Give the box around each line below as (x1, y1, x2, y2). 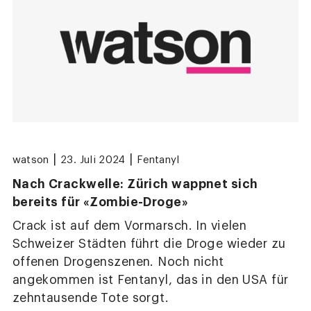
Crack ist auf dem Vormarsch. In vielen (12, 219, 247, 232)
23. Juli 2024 (60, 154, 126, 165)
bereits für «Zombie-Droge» (12, 195, 189, 208)
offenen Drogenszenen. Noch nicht (12, 255, 224, 268)
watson (12, 154, 49, 165)
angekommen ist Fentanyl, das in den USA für (12, 274, 289, 286)
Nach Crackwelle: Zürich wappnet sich (12, 177, 258, 190)
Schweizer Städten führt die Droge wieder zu (12, 237, 286, 250)
